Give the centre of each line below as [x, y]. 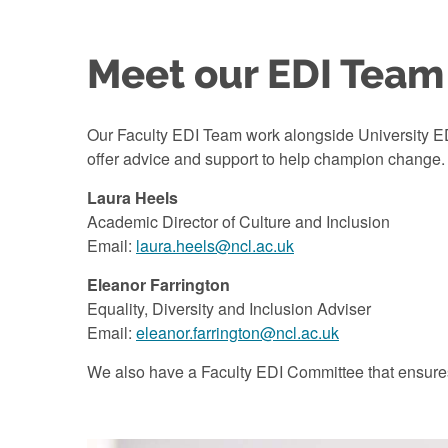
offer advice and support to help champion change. [266, 158]
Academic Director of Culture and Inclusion [238, 221]
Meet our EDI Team [265, 74]
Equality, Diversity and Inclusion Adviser [229, 308]
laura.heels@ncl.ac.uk [215, 245]
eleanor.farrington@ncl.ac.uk [237, 332]
